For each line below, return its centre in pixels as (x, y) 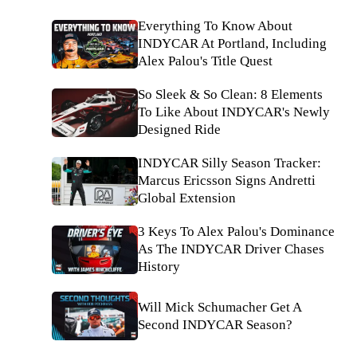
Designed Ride (179, 130)
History (159, 267)
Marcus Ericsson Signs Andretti (227, 181)
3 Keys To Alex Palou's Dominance (236, 232)
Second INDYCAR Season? (215, 324)
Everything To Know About (215, 26)
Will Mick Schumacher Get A (220, 307)
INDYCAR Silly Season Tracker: (229, 163)
